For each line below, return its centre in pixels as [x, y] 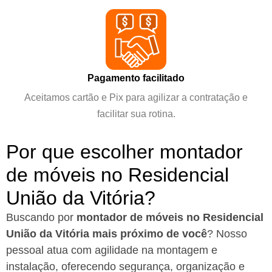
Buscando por [41, 217]
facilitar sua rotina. [136, 113]
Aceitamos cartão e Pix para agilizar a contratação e [136, 97]
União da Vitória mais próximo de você [107, 233]
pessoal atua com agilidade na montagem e [112, 250]
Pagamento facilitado [136, 77]
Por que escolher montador [124, 151]
